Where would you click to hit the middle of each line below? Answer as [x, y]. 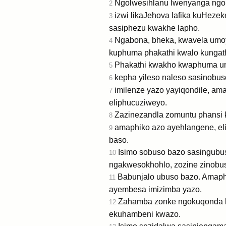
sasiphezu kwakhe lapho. [154, 28]
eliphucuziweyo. [138, 102]
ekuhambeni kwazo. [145, 214]
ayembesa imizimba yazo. [155, 189]
